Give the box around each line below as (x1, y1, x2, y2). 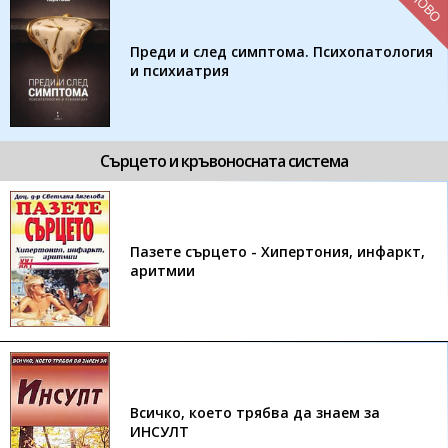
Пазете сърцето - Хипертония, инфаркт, (130, 242, 425, 261)
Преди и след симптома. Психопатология (130, 42, 433, 61)
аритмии (130, 261, 195, 280)
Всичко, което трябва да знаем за (130, 403, 380, 422)
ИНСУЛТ (130, 422, 189, 441)
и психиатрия (130, 61, 229, 80)
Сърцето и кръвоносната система (100, 150, 348, 172)
